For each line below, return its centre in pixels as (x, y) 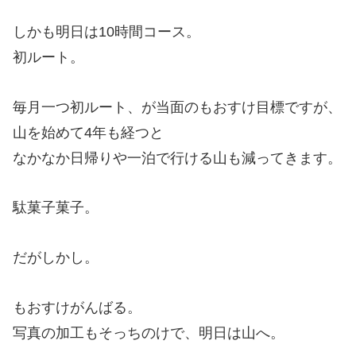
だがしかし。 (56, 258)
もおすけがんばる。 (77, 307)
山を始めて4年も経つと (88, 132)
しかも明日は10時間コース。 (106, 32)
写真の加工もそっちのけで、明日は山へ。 (149, 333)
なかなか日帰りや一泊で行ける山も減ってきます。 (177, 158)
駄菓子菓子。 (56, 208)
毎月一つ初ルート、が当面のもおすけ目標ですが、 (177, 107)
